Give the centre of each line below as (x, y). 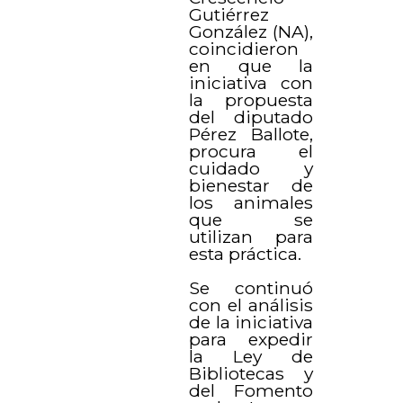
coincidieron (244, 48)
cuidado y (251, 168)
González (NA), (251, 31)
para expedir (251, 339)
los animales (251, 202)
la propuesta (251, 99)
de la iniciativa (251, 322)
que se (251, 219)
